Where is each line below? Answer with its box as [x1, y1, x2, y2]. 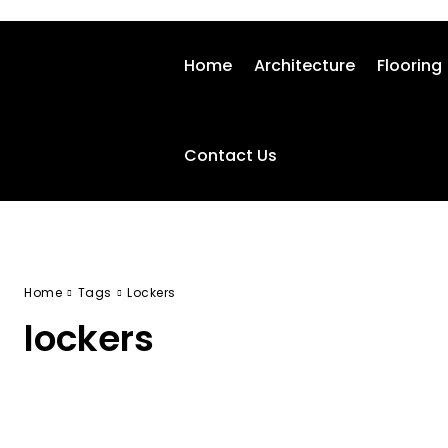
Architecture [254, 54, 355, 77]
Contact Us [184, 144, 277, 167]
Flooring [377, 54, 442, 77]
